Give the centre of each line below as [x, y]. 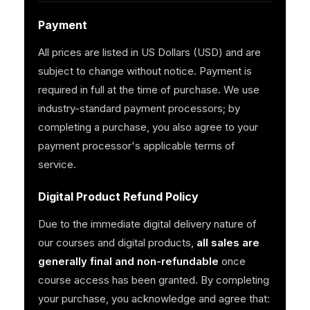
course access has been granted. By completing [153, 280]
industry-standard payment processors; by [139, 109]
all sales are [228, 243]
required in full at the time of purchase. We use [148, 90]
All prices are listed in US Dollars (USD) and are [149, 53]
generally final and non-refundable [128, 262]
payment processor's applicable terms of [136, 146]
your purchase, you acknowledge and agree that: [154, 299]
